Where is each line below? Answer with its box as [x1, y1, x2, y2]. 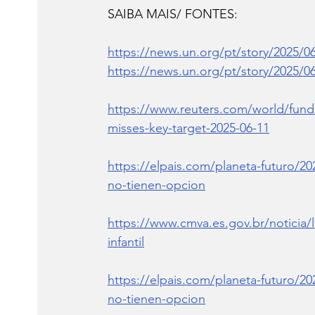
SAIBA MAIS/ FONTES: [108, 6, 238, 22]
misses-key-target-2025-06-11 [108, 120, 269, 136]
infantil [108, 234, 144, 250]
